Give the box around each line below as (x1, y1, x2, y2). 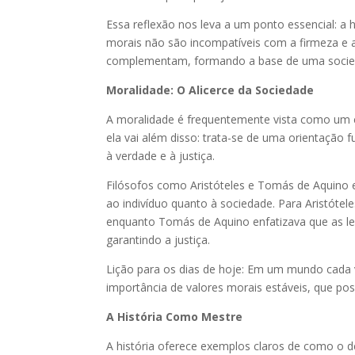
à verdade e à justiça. (106, 147, 216, 163)
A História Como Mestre (106, 308, 243, 324)
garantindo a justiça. (106, 231, 211, 247)
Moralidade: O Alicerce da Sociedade (106, 82, 315, 97)
